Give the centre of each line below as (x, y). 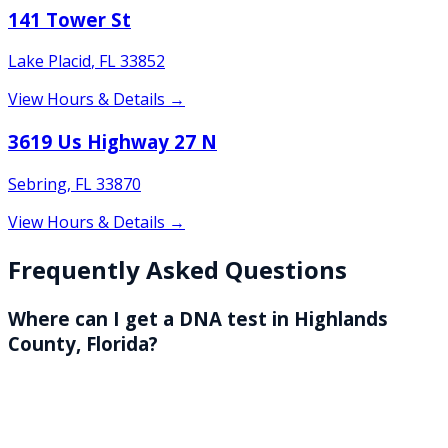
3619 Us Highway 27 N (112, 142)
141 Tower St (69, 19)
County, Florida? (83, 343)
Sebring (37, 183)
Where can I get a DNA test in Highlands (198, 318)
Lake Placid (49, 61)
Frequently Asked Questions (177, 269)
